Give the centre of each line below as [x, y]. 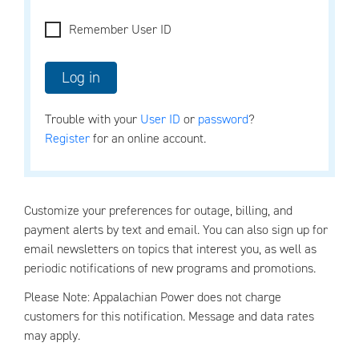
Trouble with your [93, 119]
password [223, 119]
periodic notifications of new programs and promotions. [170, 268]
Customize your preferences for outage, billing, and [158, 210]
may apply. [52, 335]
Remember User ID [120, 29]
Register [67, 138]
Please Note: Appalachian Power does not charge [153, 297]
